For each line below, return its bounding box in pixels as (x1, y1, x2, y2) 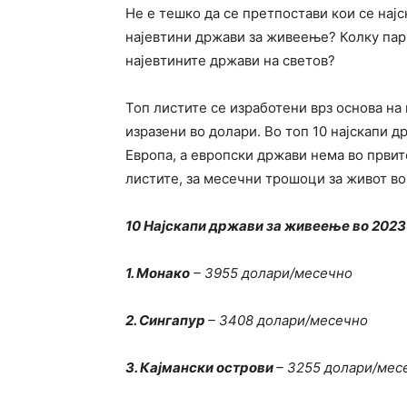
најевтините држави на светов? (125, 51, 335, 69)
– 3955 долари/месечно (190, 263, 352, 282)
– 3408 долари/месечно (208, 311, 368, 329)
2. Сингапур (125, 311, 208, 329)
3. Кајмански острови (125, 358, 276, 376)
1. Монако (125, 263, 190, 282)
